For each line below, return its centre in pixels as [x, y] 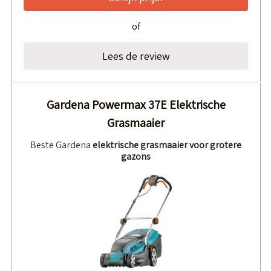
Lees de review [136, 56]
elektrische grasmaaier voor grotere [167, 145]
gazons [136, 156]
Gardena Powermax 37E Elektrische [136, 105]
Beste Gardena [61, 145]
